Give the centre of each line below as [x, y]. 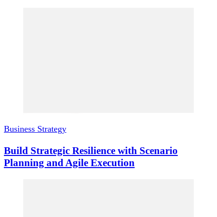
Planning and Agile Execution [69, 163]
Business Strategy [35, 129]
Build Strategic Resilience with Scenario [91, 150]
